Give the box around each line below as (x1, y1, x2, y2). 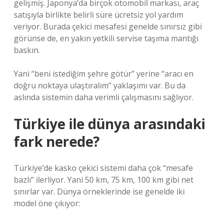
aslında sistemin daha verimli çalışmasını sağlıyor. (14, 92, 193, 103)
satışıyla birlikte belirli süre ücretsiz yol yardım (14, 9, 183, 20)
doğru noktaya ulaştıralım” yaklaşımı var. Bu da (14, 80, 186, 91)
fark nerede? (14, 132, 100, 151)
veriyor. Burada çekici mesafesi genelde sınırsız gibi (14, 21, 202, 32)
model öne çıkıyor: (14, 198, 80, 209)
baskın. (14, 45, 40, 55)
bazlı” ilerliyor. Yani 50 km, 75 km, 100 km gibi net (14, 174, 193, 185)
